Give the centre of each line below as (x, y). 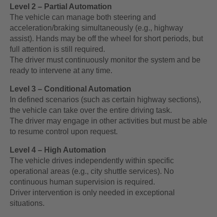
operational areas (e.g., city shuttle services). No (92, 171)
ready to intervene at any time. (61, 71)
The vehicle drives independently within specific (92, 161)
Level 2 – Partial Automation (61, 7)
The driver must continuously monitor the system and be (105, 60)
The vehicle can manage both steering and (83, 17)
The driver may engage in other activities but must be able (108, 121)
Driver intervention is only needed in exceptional (92, 193)
